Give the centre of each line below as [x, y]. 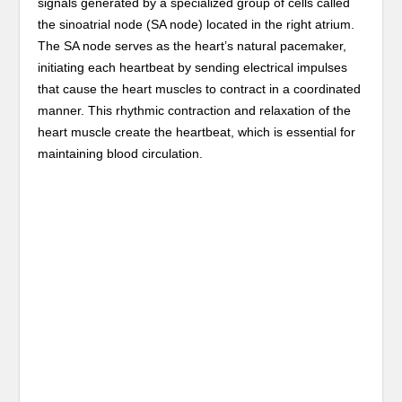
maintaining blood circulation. [121, 153]
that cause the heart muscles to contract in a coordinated [200, 89]
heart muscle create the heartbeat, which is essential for [197, 132]
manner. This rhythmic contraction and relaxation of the [195, 110]
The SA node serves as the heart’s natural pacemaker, [192, 46]
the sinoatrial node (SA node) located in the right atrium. [197, 24]
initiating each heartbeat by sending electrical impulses [193, 67]
